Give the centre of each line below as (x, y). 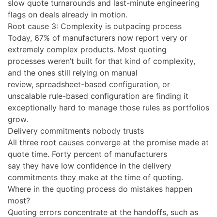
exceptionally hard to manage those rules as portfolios (108, 107)
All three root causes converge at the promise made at (108, 142)
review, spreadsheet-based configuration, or (89, 84)
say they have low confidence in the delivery (90, 165)
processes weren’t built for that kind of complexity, (101, 61)
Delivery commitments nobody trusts (76, 131)
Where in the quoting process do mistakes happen (100, 189)
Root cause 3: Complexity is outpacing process (95, 26)
